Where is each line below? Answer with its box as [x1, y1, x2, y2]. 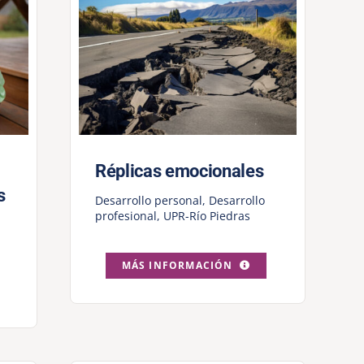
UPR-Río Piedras [162, 208, 250, 224]
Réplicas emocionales [94, 161, 264, 182]
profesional [94, 208, 157, 224]
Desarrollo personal [94, 193, 202, 209]
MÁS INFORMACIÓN [121, 258, 233, 273]
